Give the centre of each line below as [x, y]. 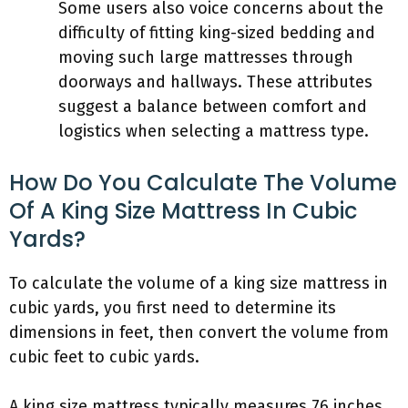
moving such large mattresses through [206, 57]
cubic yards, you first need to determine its [173, 308]
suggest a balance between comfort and [213, 107]
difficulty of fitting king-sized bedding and [217, 33]
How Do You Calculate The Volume [203, 183]
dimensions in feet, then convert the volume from [199, 332]
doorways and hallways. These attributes [215, 82]
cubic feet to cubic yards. [104, 357]
